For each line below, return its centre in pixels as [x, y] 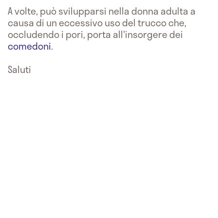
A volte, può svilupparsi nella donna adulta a [102, 11]
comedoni [29, 46]
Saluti [19, 69]
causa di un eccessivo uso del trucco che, [97, 22]
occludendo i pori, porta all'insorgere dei [95, 34]
